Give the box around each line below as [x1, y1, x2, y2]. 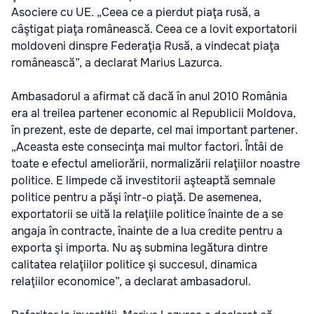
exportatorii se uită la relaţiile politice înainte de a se [11, 206, 283, 221]
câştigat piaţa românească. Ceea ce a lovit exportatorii [11, 21, 297, 36]
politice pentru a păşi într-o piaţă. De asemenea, [11, 189, 261, 205]
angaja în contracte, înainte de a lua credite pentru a [11, 223, 282, 238]
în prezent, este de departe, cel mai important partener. [11, 122, 298, 137]
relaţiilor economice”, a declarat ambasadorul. [11, 273, 251, 289]
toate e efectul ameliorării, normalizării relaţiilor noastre [11, 156, 300, 171]
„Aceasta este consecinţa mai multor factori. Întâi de [11, 139, 283, 154]
